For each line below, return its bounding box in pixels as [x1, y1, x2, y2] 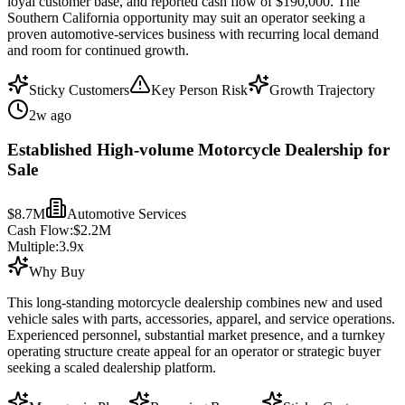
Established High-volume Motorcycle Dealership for [7, 140, 390, 160]
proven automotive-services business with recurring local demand [7, 25, 379, 42]
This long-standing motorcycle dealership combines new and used [7, 295, 382, 311]
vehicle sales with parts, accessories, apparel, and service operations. [7, 311, 395, 327]
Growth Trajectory [269, 81, 375, 98]
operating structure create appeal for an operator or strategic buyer [7, 344, 381, 360]
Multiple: [7, 239, 59, 255]
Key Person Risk [151, 81, 248, 98]
